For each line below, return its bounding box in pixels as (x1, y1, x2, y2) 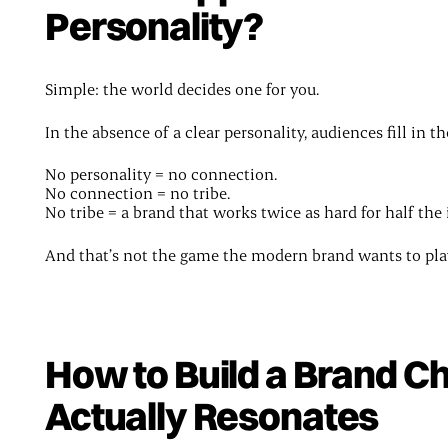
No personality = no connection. (44, 163, 277, 185)
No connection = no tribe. (44, 182, 230, 204)
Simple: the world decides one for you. (44, 78, 319, 100)
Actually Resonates (44, 392, 379, 441)
